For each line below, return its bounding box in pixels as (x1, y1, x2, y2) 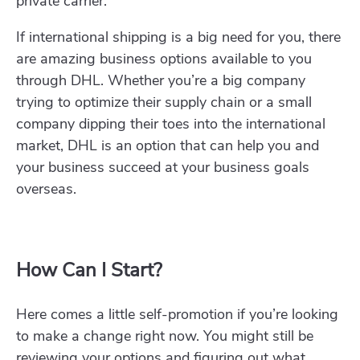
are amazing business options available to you (16, 49, 312, 69)
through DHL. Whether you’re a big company (16, 71, 305, 91)
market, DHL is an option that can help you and (16, 136, 319, 156)
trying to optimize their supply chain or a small (16, 92, 312, 112)
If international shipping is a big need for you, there (16, 27, 341, 47)
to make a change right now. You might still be (16, 326, 313, 346)
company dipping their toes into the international (16, 114, 325, 134)
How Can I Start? (16, 257, 162, 284)
